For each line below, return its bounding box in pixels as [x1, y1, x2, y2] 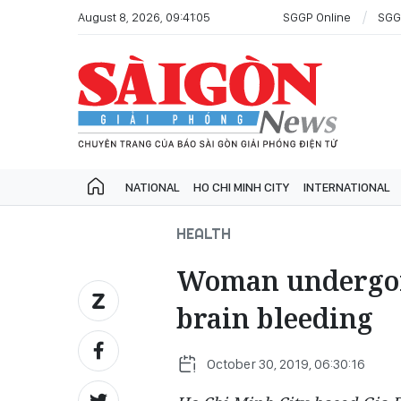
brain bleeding [176, 300, 373, 337]
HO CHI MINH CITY [193, 180, 289, 194]
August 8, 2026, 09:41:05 [78, 9, 210, 24]
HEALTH [176, 225, 231, 243]
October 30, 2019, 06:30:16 [207, 355, 365, 372]
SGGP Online [283, 9, 351, 24]
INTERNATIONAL [303, 180, 389, 194]
